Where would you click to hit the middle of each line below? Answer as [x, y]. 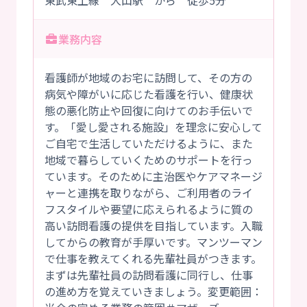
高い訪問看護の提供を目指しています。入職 [153, 226]
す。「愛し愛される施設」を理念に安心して [153, 127]
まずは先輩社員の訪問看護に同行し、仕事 [149, 275]
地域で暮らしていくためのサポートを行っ [149, 160]
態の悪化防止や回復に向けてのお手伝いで [149, 111]
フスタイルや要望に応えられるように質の [149, 209]
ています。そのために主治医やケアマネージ [153, 176]
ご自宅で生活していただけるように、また [149, 144]
